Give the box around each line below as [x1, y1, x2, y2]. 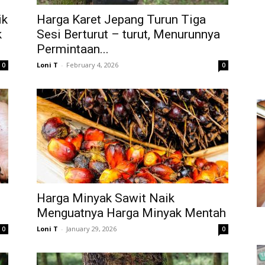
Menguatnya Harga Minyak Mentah [37, 206, 226, 220]
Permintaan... [37, 42, 109, 56]
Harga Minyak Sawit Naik [37, 191, 174, 205]
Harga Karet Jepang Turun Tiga [37, 12, 206, 27]
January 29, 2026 [66, 224, 117, 233]
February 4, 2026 [66, 60, 118, 69]
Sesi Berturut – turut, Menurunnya [37, 27, 220, 41]
